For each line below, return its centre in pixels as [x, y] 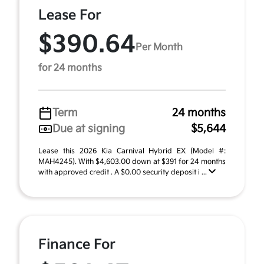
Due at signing [89, 129]
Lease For [70, 15]
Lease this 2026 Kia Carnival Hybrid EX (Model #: [132, 151]
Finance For [77, 245]
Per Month [159, 47]
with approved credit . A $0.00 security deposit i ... [123, 172]
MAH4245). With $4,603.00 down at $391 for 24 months [132, 162]
